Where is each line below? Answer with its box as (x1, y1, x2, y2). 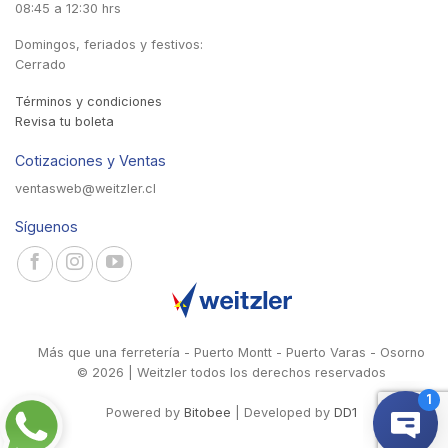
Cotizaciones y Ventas (15, 151, 166, 169)
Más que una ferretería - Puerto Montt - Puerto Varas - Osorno (38, 345, 425, 361)
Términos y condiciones (15, 93, 162, 109)
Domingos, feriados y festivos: (15, 37, 203, 53)
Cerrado (15, 57, 66, 73)
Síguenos (15, 218, 78, 236)
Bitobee (184, 405, 231, 421)
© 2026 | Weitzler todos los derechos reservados (77, 365, 386, 381)
